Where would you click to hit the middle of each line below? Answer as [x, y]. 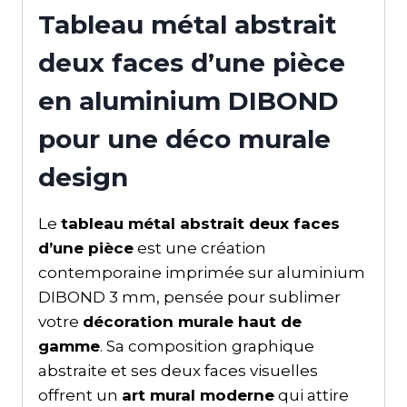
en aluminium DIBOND [189, 100]
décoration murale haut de [192, 321]
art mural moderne [198, 395]
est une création [200, 248]
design [83, 177]
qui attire [312, 395]
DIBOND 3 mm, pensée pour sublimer [189, 297]
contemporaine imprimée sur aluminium [202, 272]
